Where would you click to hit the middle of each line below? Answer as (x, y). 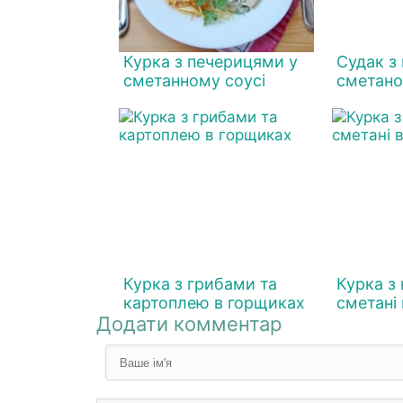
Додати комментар (189, 324)
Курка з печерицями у (210, 62)
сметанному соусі (194, 81)
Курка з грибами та (200, 284)
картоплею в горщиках (214, 303)
